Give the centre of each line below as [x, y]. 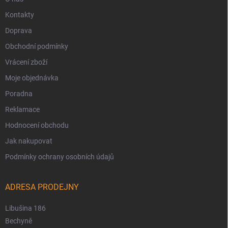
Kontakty [20, 15]
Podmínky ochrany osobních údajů [60, 157]
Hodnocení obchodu [37, 125]
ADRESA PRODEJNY [42, 187]
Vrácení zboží [26, 62]
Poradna [19, 94]
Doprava [19, 31]
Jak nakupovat [29, 141]
